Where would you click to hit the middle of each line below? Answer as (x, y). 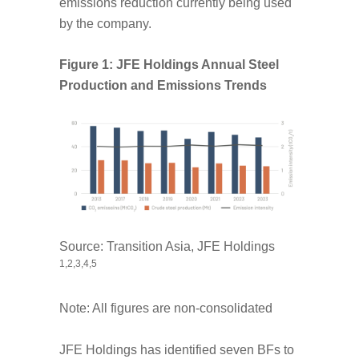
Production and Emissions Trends (163, 86)
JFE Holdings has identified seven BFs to (177, 350)
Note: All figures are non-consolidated (166, 309)
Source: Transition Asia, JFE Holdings (167, 246)
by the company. (105, 23)
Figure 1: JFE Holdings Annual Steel (171, 65)
